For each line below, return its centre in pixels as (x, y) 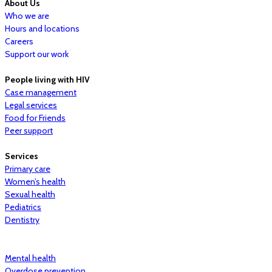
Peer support (29, 131)
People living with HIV (47, 80)
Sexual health (30, 194)
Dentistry (22, 220)
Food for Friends (35, 118)
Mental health (30, 258)
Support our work (37, 54)
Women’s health (35, 182)
